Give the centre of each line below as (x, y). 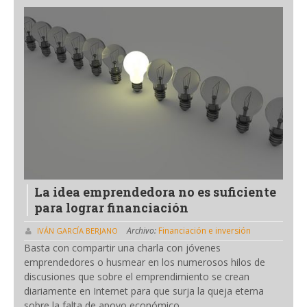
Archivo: (143, 231)
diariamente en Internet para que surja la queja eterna (144, 291)
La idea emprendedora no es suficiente (155, 192)
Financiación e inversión (205, 231)
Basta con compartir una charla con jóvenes (122, 248)
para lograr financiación (111, 207)
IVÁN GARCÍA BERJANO (77, 231)
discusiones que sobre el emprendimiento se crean (137, 277)
